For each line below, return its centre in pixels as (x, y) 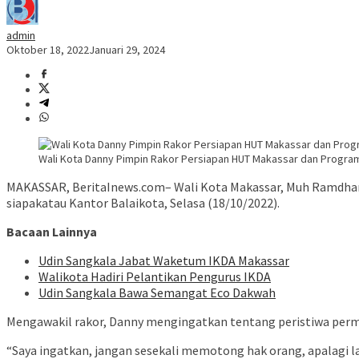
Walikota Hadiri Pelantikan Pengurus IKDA (155, 277)
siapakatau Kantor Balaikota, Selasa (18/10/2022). (143, 203)
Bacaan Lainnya (52, 232)
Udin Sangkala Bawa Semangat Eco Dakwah (157, 293)
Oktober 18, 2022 (48, 50)
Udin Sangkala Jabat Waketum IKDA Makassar (164, 261)
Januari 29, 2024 (127, 50)
